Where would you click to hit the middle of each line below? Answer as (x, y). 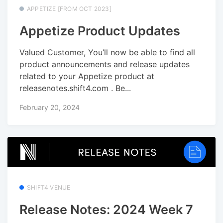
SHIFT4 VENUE (49, 188)
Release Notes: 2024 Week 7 (106, 210)
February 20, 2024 (50, 107)
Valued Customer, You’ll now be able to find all (107, 52)
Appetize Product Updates (100, 31)
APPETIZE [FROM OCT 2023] (69, 8)
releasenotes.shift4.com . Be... (75, 88)
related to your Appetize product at (87, 76)
